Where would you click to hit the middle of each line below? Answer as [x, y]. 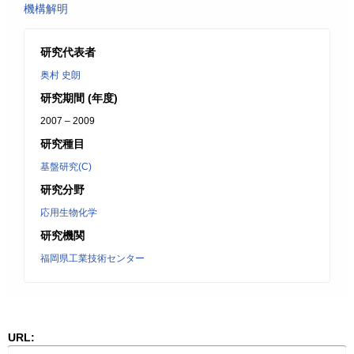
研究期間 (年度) [79, 98]
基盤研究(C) [66, 167]
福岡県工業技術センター [92, 258]
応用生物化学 [69, 213]
